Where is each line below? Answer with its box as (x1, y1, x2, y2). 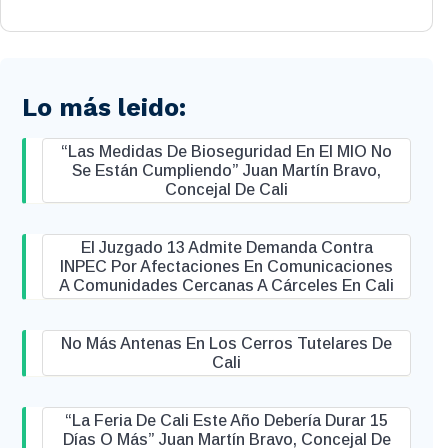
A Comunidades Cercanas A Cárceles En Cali (59, 277, 394, 294)
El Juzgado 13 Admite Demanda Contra (80, 239, 373, 256)
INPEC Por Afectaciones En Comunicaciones (60, 258, 393, 275)
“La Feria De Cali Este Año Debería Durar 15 (65, 412, 388, 429)
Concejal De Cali (165, 181, 288, 198)
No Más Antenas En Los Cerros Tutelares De (61, 335, 392, 352)
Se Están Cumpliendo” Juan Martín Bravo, (72, 162, 381, 179)
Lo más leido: (22, 93, 186, 122)
